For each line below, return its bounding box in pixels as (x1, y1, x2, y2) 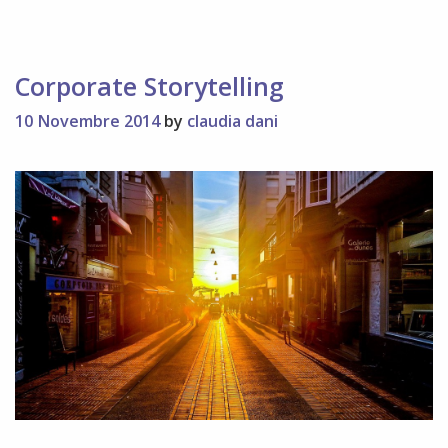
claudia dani (187, 109, 278, 132)
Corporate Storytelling (15, 68, 284, 103)
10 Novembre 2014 (15, 109, 160, 132)
